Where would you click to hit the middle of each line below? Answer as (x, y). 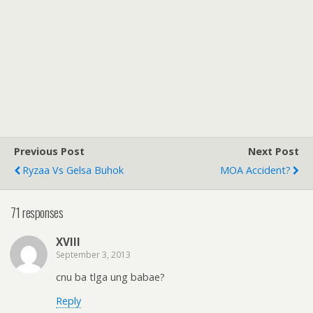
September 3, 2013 (93, 255)
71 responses (37, 212)
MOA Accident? (255, 170)
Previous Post (49, 151)
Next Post (274, 151)
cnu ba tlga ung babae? (110, 277)
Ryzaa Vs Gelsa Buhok (73, 170)
